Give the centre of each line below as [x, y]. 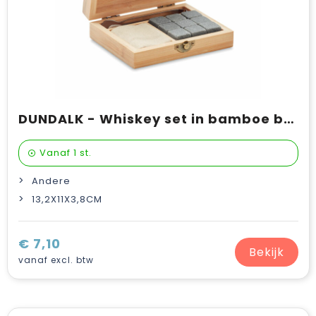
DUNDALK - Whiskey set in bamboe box [288, 119]
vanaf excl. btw [56, 260]
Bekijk [266, 252]
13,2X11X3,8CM [67, 199]
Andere [51, 181]
